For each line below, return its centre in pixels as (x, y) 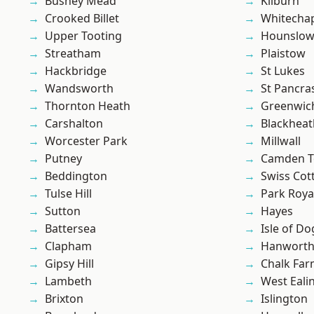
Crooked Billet (82, 19)
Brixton (64, 299)
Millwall (281, 141)
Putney (63, 159)
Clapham (68, 246)
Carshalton (74, 124)
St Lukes (283, 71)
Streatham (73, 54)
